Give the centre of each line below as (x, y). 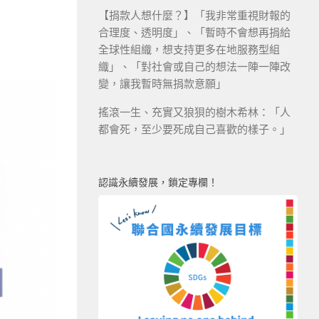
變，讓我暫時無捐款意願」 (162, 83)
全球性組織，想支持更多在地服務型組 (189, 49)
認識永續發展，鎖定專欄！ (158, 182)
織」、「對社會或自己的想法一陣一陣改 (194, 66)
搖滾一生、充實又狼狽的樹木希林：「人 (194, 112)
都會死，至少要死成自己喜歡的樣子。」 (194, 129)
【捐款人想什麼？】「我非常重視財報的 (194, 15)
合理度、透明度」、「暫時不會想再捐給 (194, 32)
